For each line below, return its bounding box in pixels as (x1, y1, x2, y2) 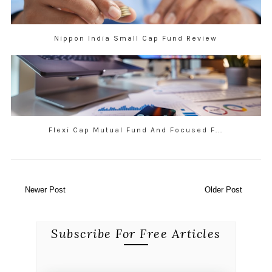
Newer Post (24, 185, 66, 195)
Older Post (205, 185, 243, 195)
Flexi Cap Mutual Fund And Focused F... (49, 126, 223, 135)
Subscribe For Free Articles (51, 226, 221, 242)
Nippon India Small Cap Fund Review (54, 34, 218, 43)
